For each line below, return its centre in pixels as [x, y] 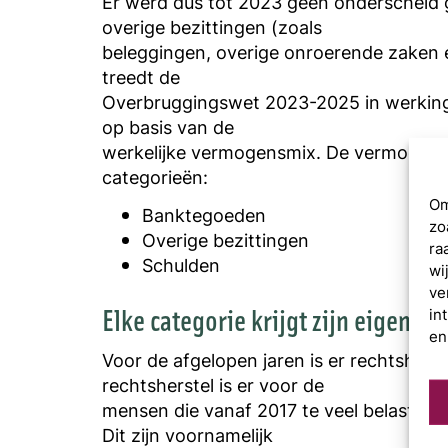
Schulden [181, 264]
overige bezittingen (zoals [212, 27]
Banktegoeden [204, 214]
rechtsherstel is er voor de [213, 385]
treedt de [141, 77]
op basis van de [168, 127]
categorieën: [155, 177]
